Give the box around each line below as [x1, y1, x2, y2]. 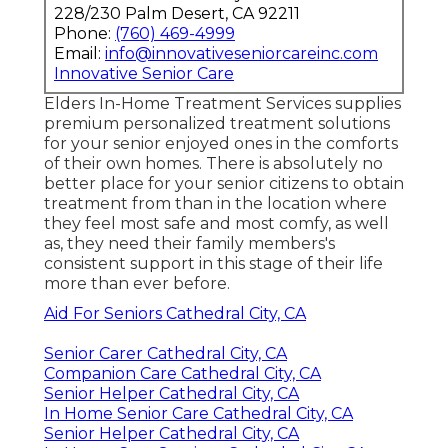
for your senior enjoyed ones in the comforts [44, 133, 398, 153]
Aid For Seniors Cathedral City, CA [44, 303, 306, 323]
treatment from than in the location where [44, 193, 387, 213]
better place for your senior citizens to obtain [44, 173, 404, 193]
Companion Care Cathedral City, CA [44, 363, 321, 383]
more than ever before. [44, 273, 230, 293]
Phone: [54, 23, 115, 43]
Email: [54, 43, 105, 63]
